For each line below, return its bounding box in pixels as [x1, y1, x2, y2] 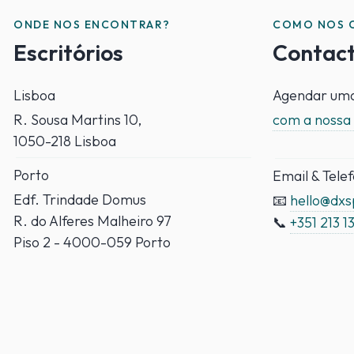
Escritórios [13, 38, 124, 66]
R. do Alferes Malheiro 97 [13, 211, 172, 230]
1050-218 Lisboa [13, 131, 117, 150]
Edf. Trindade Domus [13, 190, 147, 209]
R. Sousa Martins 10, [13, 110, 142, 129]
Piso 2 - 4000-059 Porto [13, 232, 171, 251]
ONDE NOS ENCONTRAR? [13, 17, 171, 32]
